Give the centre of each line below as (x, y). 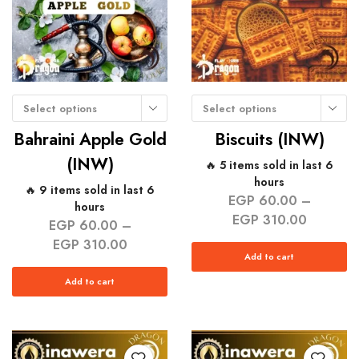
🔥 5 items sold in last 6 (269, 165)
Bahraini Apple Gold (90, 140)
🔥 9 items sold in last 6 (90, 190)
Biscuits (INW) (269, 140)
